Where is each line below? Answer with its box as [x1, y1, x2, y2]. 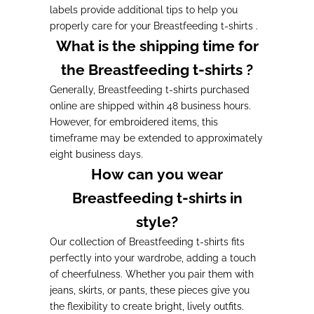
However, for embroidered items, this [50, 116, 218, 128]
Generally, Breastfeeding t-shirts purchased [50, 83, 250, 95]
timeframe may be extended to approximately [50, 132, 263, 144]
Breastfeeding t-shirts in [71, 189, 243, 207]
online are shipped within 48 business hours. [50, 100, 251, 111]
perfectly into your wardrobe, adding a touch [50, 252, 256, 264]
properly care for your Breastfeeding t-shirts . [50, 20, 258, 32]
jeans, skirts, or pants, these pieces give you [50, 284, 250, 296]
